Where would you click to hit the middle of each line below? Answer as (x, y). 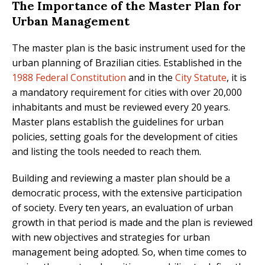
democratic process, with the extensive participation (127, 193)
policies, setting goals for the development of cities (125, 137)
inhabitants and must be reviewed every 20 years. (121, 107)
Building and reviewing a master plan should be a (121, 178)
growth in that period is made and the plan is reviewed (132, 223)
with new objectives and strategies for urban (111, 237)
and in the (151, 78)
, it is (237, 78)
